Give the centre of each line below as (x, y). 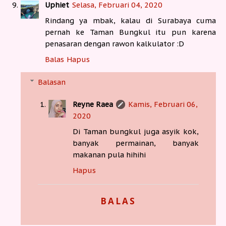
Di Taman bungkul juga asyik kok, (136, 131)
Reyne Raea (93, 104)
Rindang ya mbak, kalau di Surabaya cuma (130, 21)
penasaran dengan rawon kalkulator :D (115, 44)
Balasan (52, 82)
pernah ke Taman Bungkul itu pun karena (130, 32)
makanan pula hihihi (109, 154)
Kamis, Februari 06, (163, 104)
